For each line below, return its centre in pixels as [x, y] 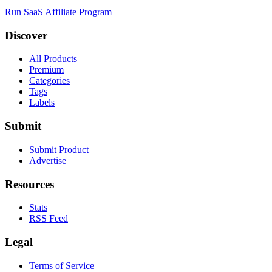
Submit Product [59, 149]
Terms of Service [62, 265]
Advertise [48, 160]
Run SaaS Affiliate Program [58, 12]
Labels [42, 103]
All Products [53, 59]
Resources [29, 184]
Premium [46, 70]
